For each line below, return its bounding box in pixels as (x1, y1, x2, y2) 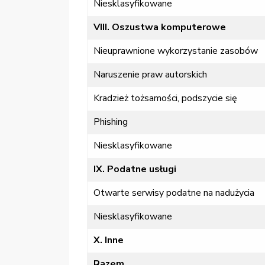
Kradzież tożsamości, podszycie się (93, 92, 237, 105)
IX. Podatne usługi (93, 163, 176, 176)
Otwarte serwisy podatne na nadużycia (93, 186, 254, 200)
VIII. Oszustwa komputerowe (93, 21, 226, 34)
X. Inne (93, 234, 124, 247)
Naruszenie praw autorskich (93, 68, 207, 82)
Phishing (93, 115, 128, 129)
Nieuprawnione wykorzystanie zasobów (93, 44, 258, 58)
